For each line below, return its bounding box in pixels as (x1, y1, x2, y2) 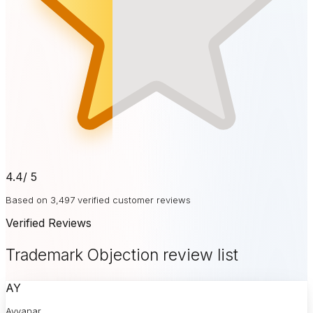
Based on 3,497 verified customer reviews (6, 194, 191, 205)
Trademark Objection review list (6, 245, 238, 265)
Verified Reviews (6, 216, 92, 230)
